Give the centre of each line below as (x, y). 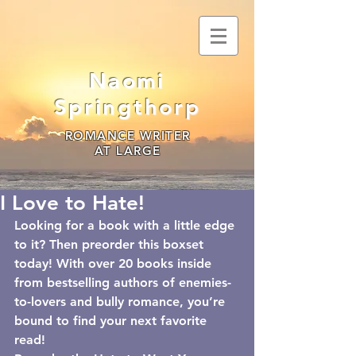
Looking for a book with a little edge (126, 225)
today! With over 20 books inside (115, 263)
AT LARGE (128, 151)
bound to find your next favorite (112, 321)
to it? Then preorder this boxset (111, 244)
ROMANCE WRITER (128, 135)
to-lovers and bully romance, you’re (122, 302)
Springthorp (127, 107)
